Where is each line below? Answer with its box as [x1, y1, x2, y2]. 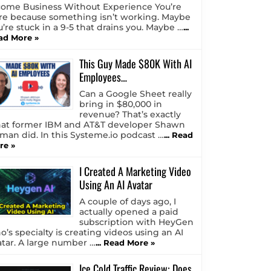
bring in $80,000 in [79, 99, 162, 110]
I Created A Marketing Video [79, 163, 191, 180]
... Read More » [96, 238, 155, 248]
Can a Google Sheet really [79, 88, 192, 100]
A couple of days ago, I [79, 196, 176, 207]
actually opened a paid [79, 206, 178, 218]
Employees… [79, 69, 127, 85]
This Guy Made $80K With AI [79, 56, 192, 72]
